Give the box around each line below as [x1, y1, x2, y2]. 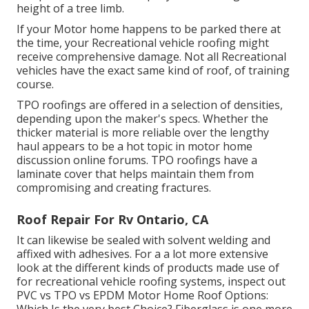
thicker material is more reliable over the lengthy [17, 125, 269, 141]
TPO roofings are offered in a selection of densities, [17, 97, 283, 113]
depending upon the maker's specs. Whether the [17, 111, 268, 127]
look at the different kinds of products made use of [17, 260, 279, 276]
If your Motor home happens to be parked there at [17, 21, 281, 37]
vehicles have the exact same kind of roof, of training [17, 63, 290, 79]
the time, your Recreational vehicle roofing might [17, 35, 269, 51]
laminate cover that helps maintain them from [17, 166, 254, 182]
